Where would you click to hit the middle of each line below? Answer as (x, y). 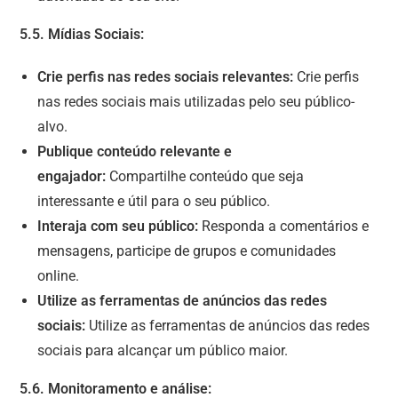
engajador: (72, 176)
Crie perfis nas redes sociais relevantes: (166, 76)
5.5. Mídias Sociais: (82, 34)
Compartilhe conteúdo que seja (205, 176)
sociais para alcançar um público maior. (163, 350)
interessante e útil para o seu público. (154, 201)
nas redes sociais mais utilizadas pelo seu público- (196, 101)
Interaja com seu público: (118, 226)
